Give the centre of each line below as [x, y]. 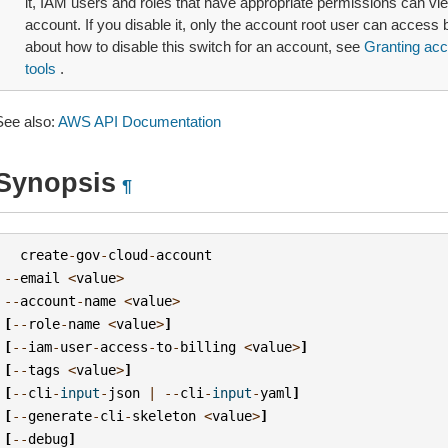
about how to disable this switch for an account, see [194, 46]
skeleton [164, 415]
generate [60, 415]
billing [208, 346]
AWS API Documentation [139, 121]
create [44, 254]
